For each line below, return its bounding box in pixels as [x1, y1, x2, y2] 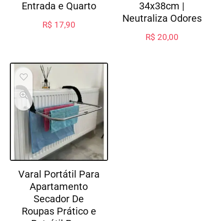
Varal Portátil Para [18, 168, 100, 181]
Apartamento [30, 181, 88, 193]
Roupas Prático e [21, 205, 96, 218]
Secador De [34, 193, 84, 205]
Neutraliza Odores [122, 12, 202, 25]
